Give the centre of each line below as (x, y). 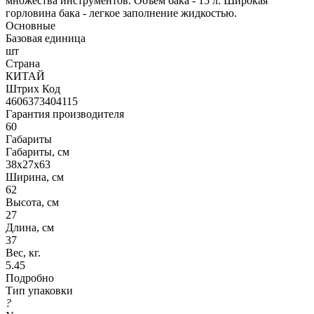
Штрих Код (33, 88)
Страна (23, 63)
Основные (30, 25)
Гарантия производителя (65, 114)
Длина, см (30, 227)
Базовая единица (46, 38)
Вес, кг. (23, 252)
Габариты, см (37, 151)
